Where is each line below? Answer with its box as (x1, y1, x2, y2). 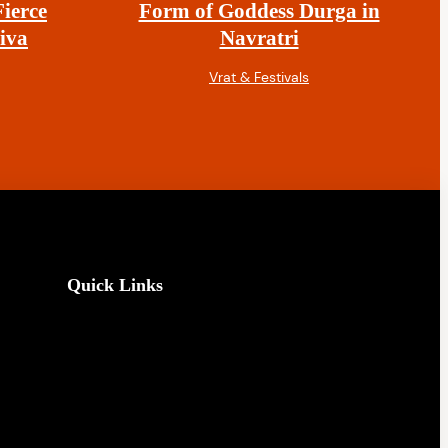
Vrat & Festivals (209, 67, 309, 86)
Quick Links (66, 275, 163, 296)
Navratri (219, 25, 299, 49)
